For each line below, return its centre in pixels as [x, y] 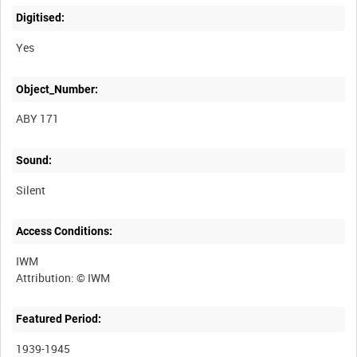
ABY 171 [38, 119]
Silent [31, 190]
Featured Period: [59, 319]
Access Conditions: [65, 231]
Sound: [34, 160]
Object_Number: [57, 89]
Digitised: [41, 18]
